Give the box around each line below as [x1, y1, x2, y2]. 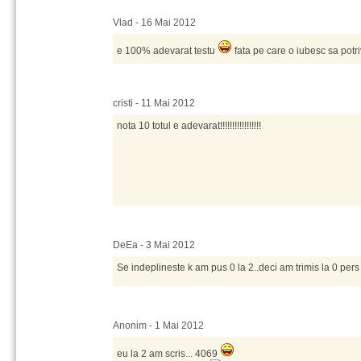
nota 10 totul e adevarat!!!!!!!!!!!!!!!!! [117, 120, 261, 131]
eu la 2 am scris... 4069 [117, 348, 220, 359]
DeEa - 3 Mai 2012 [113, 239, 195, 251]
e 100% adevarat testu [117, 45, 218, 56]
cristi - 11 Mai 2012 [113, 98, 195, 109]
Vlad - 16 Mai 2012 [113, 17, 196, 28]
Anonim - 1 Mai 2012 [113, 320, 204, 331]
